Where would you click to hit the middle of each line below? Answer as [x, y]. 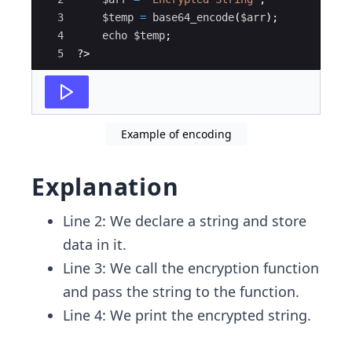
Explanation [105, 187]
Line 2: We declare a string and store [185, 221]
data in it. [95, 244]
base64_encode [193, 17]
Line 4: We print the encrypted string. [187, 315]
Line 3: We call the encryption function [191, 268]
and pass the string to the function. [181, 291]
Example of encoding [176, 134]
